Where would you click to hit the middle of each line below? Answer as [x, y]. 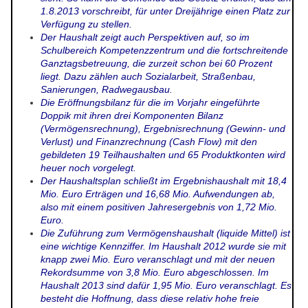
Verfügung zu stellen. [86, 24]
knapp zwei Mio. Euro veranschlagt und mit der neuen [158, 260]
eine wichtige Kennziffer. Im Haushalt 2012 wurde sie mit [163, 246]
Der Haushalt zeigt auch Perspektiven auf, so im [145, 37]
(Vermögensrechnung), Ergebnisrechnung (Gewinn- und [163, 129]
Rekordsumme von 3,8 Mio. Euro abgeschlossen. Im [155, 273]
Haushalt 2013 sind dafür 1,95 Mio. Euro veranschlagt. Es [166, 286]
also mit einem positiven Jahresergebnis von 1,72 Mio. [159, 207]
